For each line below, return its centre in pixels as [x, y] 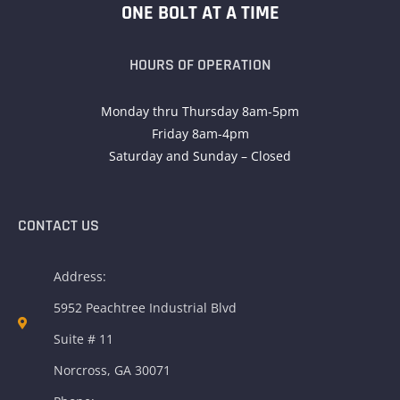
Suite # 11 [83, 339]
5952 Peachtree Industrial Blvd [145, 308]
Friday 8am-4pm [200, 134]
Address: [79, 277]
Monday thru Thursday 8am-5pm [200, 112]
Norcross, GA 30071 [112, 371]
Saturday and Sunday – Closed [200, 156]
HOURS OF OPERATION [200, 65]
